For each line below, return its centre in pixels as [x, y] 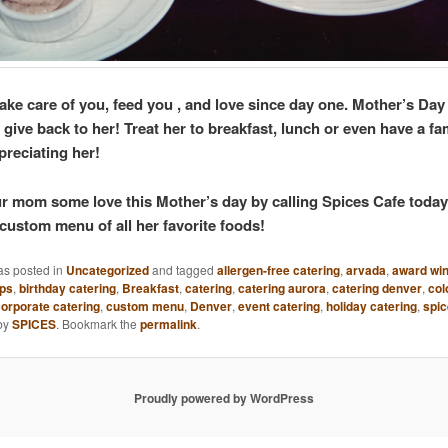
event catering [278, 306]
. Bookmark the [97, 324]
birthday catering [67, 288]
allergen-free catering [278, 270]
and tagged [182, 270]
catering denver [376, 288]
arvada [365, 270]
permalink [168, 324]
